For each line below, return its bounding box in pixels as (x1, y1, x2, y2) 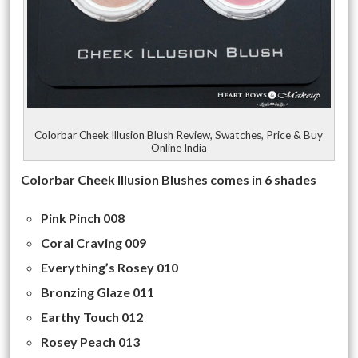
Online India (150, 141, 207, 155)
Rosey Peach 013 (41, 334, 141, 350)
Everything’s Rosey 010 (41, 260, 179, 276)
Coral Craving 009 (41, 235, 147, 251)
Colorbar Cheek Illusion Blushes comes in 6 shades (21, 172, 317, 188)
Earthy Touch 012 (41, 309, 144, 325)
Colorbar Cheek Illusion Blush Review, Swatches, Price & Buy (34, 129, 324, 142)
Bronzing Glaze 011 (41, 284, 155, 300)
